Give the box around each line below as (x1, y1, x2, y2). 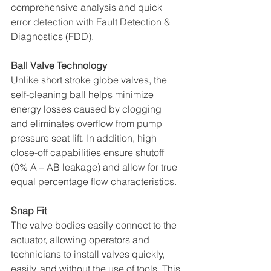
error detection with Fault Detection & (11, 15, 173, 28)
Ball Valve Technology (11, 59, 109, 71)
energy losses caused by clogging (11, 102, 164, 115)
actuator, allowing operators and (11, 233, 152, 246)
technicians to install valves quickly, (11, 247, 167, 260)
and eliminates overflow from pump (11, 117, 165, 129)
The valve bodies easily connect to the (11, 218, 179, 231)
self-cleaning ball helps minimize (11, 88, 156, 100)
